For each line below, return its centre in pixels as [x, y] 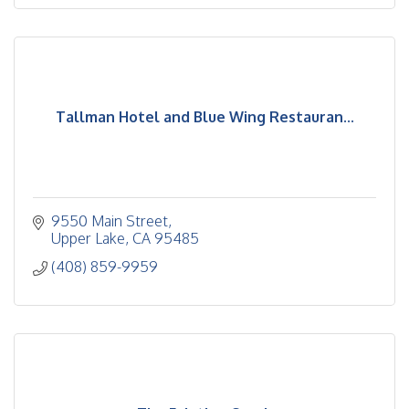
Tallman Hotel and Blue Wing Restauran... [204, 117]
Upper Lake [88, 238]
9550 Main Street [110, 221]
